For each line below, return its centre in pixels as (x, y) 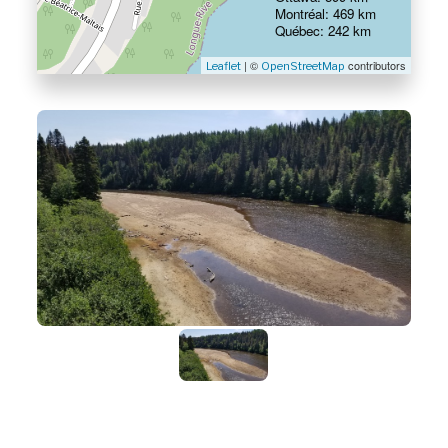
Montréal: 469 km (325, 14)
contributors (375, 65)
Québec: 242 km (322, 31)
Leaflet (223, 66)
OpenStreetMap (302, 66)
